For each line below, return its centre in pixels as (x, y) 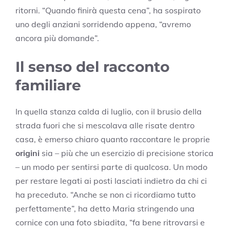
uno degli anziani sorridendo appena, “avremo (103, 24)
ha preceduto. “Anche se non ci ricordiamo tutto (106, 195)
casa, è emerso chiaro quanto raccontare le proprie (113, 139)
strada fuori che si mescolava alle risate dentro (105, 126)
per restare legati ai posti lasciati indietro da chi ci (111, 181)
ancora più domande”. (57, 38)
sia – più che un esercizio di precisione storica (127, 153)
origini (27, 153)
